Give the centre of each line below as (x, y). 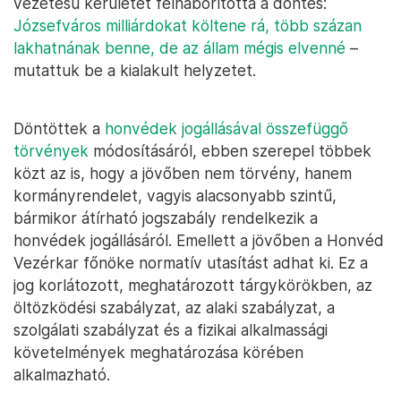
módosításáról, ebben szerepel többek (230, 151)
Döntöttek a (59, 129)
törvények (51, 151)
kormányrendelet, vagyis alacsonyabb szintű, (175, 196)
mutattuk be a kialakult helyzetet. (135, 71)
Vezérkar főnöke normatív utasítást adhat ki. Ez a (191, 263)
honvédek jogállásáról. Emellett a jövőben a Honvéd (199, 241)
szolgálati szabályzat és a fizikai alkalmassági (171, 330)
